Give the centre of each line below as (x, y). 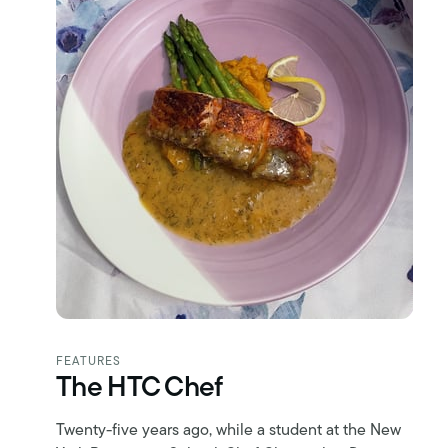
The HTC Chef (139, 389)
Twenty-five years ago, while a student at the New (228, 431)
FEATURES (89, 362)
